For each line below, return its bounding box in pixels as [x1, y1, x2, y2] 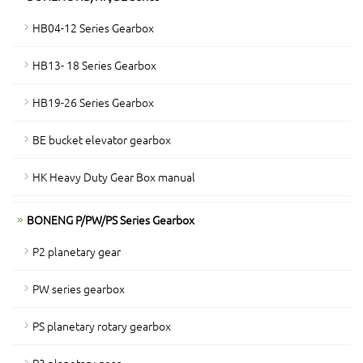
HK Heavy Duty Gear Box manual [32, 169, 195, 185]
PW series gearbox [32, 280, 125, 297]
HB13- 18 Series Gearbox [32, 57, 156, 73]
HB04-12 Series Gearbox [32, 19, 154, 36]
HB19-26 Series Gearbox [32, 94, 154, 110]
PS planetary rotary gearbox [32, 318, 171, 334]
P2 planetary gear [32, 243, 121, 259]
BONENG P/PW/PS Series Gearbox [27, 211, 194, 228]
